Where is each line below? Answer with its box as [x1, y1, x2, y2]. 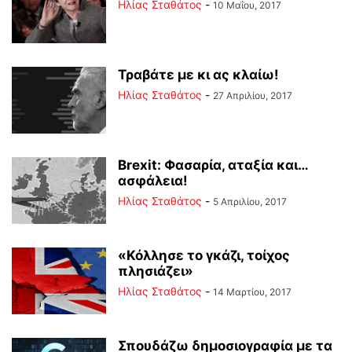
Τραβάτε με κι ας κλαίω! [118, 67, 279, 82]
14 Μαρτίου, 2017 [213, 286, 291, 298]
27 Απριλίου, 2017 [213, 90, 292, 101]
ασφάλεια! [118, 173, 188, 189]
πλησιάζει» [118, 263, 193, 279]
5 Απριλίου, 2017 [213, 196, 287, 207]
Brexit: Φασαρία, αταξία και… [118, 157, 308, 173]
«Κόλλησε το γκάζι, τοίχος [118, 247, 290, 263]
